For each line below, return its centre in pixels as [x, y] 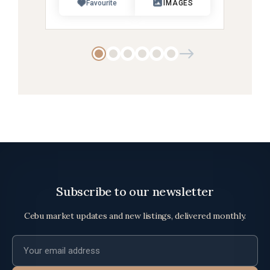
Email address [42, 243]
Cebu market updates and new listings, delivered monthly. [135, 216]
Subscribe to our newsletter [135, 191]
